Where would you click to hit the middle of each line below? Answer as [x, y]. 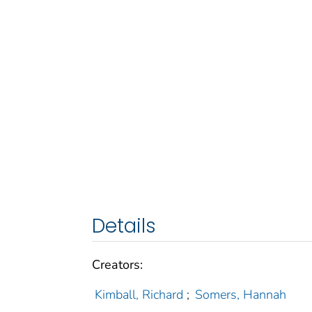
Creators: [117, 264]
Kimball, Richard [139, 294]
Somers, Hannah [241, 294]
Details [124, 226]
